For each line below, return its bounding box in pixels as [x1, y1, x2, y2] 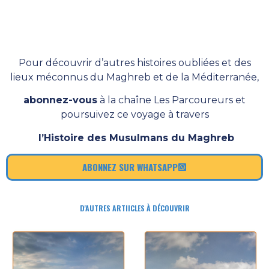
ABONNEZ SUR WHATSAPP [82, 160, 178, 174]
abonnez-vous [23, 94, 97, 106]
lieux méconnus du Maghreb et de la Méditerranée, [10, 71, 259, 83]
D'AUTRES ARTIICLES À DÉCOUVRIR [79, 203, 190, 214]
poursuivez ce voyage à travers [60, 109, 209, 121]
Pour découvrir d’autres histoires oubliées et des [18, 56, 251, 68]
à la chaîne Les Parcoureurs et [97, 94, 246, 106]
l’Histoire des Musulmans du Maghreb [38, 131, 234, 144]
